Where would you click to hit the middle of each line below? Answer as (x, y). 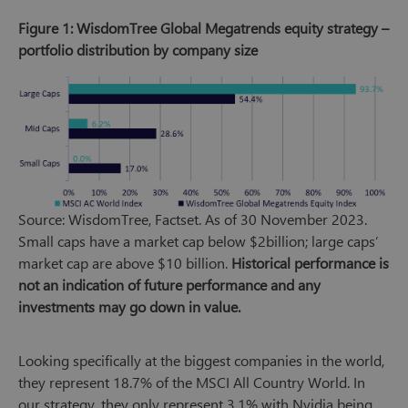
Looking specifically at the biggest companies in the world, (201, 360)
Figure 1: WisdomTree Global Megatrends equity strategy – (204, 28)
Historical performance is (310, 262)
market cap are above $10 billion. (125, 262)
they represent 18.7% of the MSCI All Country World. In (192, 382)
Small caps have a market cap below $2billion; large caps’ (199, 240)
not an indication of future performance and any (169, 284)
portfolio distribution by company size (138, 50)
